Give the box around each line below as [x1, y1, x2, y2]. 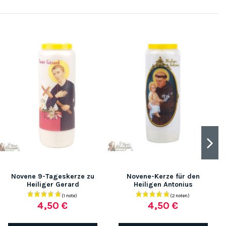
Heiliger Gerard [26, 180, 79, 189]
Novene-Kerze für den [127, 172, 200, 181]
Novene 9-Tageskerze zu [11, 172, 94, 181]
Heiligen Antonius [134, 180, 193, 189]
